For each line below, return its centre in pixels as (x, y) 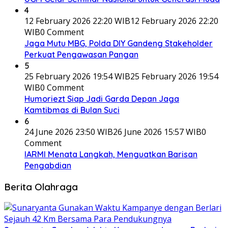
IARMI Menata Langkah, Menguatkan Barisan (111, 154)
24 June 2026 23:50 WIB (69, 132)
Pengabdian (48, 165)
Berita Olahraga (41, 187)
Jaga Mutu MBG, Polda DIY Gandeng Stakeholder (119, 43)
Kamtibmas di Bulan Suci (72, 110)
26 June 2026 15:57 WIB (157, 132)
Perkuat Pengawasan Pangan (81, 54)
